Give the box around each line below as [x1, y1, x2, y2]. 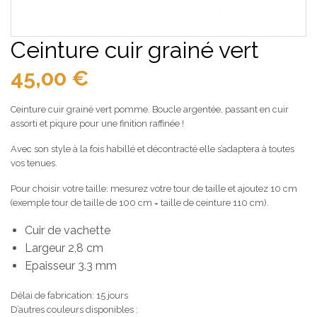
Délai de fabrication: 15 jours [11, 290, 128, 301]
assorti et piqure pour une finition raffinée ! [11, 118, 184, 129]
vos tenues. [11, 158, 57, 168]
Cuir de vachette [25, 224, 110, 237]
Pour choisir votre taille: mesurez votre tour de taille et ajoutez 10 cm [11, 183, 297, 194]
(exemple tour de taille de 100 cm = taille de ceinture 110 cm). [11, 197, 269, 208]
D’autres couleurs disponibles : [11, 304, 138, 315]
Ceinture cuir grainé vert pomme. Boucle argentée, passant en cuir [11, 104, 289, 115]
